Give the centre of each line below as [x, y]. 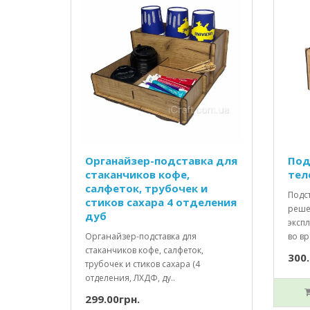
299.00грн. [112, 299]
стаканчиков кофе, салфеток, [144, 250]
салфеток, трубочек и [146, 189]
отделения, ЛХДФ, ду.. [130, 278]
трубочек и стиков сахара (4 [143, 264]
